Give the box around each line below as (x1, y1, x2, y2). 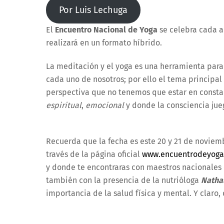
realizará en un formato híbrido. (46, 37, 162, 47)
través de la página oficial (46, 149, 142, 159)
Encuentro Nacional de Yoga (55, 24, 157, 34)
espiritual (46, 100, 81, 110)
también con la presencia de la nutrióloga (46, 175, 201, 185)
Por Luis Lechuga (58, 4, 127, 15)
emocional (85, 100, 126, 110)
